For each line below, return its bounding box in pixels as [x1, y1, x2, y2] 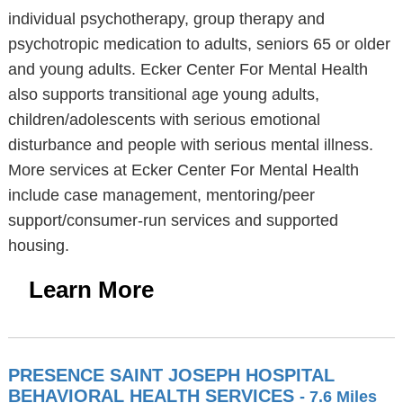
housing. [7, 237, 69, 255]
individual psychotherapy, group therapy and [7, 10, 325, 28]
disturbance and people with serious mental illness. [7, 136, 373, 154]
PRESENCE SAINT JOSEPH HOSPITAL [7, 365, 335, 385]
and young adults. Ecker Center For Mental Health [7, 60, 368, 78]
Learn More [28, 276, 154, 303]
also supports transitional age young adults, [7, 85, 319, 103]
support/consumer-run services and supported [7, 211, 338, 229]
